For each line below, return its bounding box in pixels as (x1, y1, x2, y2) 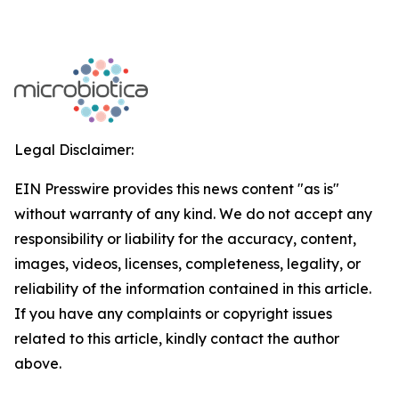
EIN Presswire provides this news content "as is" (14, 180, 339, 198)
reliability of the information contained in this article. (14, 280, 371, 297)
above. (14, 354, 61, 372)
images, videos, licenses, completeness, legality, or (14, 255, 361, 273)
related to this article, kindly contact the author (14, 330, 339, 347)
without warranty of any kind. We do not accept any (14, 205, 372, 223)
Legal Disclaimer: (14, 141, 134, 159)
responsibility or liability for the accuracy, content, (14, 230, 356, 248)
